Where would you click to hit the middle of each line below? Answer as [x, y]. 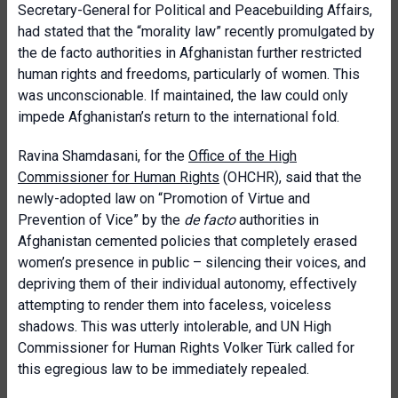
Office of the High [243, 156]
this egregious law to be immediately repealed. [163, 369]
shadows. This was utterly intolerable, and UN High [175, 326]
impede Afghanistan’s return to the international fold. [179, 117]
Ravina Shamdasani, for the [103, 156]
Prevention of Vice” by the [101, 220]
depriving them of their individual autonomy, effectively [187, 284]
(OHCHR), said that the [291, 177]
